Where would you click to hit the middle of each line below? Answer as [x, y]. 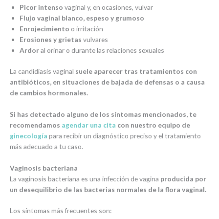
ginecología [29, 135]
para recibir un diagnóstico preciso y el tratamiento [124, 135]
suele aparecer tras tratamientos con [136, 71]
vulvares [95, 40]
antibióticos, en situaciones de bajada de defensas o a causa [107, 82]
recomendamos [36, 125]
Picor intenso [41, 7]
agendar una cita [89, 125]
